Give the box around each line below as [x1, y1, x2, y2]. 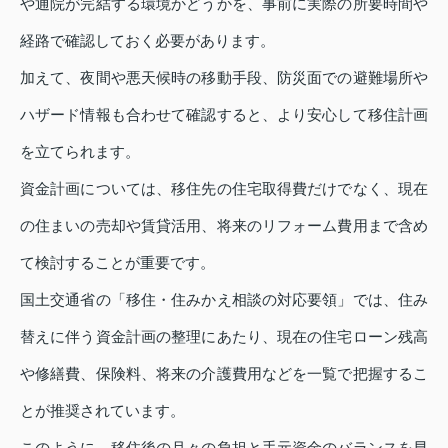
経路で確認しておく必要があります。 [20, 32, 275, 50]
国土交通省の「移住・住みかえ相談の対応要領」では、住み [20, 291, 428, 309]
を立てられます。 [20, 143, 140, 161]
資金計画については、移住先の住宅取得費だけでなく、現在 [20, 180, 428, 198]
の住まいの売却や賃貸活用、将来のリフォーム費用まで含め [20, 217, 428, 235]
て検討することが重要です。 [20, 254, 215, 272]
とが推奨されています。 [20, 402, 185, 420]
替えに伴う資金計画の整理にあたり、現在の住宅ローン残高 [20, 328, 428, 346]
